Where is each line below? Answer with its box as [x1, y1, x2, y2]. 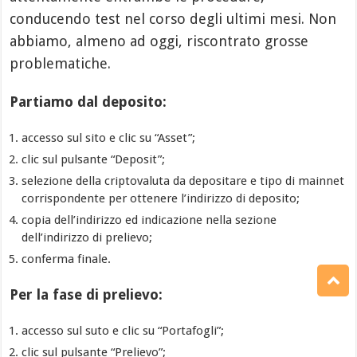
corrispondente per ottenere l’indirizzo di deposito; [22, 190, 300, 206]
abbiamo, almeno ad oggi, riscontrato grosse [10, 32, 309, 49]
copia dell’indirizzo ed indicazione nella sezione [22, 212, 277, 227]
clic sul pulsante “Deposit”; [22, 151, 166, 167]
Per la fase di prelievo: [10, 285, 163, 303]
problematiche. [10, 54, 112, 72]
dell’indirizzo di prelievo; [22, 229, 153, 245]
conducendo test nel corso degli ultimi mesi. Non [10, 10, 337, 27]
